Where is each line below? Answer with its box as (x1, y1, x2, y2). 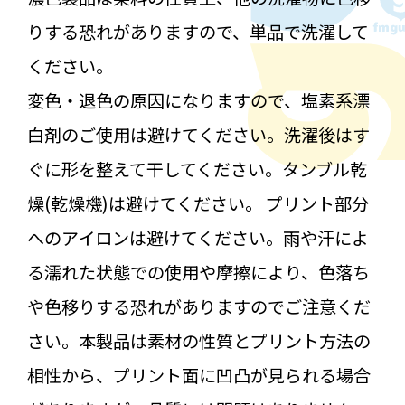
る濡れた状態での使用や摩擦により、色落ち (26, 259, 370, 285)
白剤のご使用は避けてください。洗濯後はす (26, 121, 370, 147)
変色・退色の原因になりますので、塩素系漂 (26, 87, 370, 113)
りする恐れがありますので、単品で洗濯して (26, 18, 369, 44)
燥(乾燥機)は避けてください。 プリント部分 (26, 190, 369, 216)
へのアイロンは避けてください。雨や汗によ (26, 224, 369, 250)
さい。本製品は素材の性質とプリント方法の (26, 327, 371, 353)
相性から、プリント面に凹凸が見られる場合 (26, 362, 371, 388)
